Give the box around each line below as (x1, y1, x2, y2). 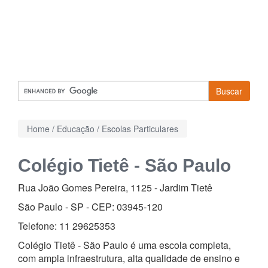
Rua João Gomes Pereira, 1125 (18, 181, 152, 194)
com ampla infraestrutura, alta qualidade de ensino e (18, 251, 240, 265)
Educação (57, 123, 95, 135)
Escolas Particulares (102, 123, 178, 135)
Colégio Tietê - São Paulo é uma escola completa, (18, 238, 231, 252)
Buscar (216, 85, 242, 97)
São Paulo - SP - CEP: (18, 200, 117, 214)
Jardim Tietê (160, 181, 212, 194)
